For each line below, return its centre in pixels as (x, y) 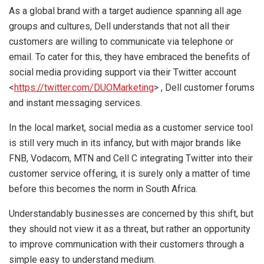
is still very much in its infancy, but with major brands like (125, 143)
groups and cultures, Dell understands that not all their (119, 27)
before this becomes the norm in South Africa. (103, 189)
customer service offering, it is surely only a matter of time (130, 174)
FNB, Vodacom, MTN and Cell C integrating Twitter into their (131, 159)
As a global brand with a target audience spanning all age (125, 11)
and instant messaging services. (75, 103)
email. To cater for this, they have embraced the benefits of (130, 57)
